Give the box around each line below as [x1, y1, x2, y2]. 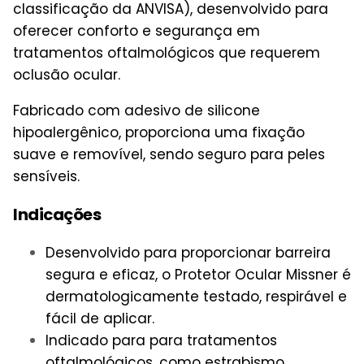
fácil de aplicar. [45, 308, 154, 328]
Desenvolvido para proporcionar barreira [45, 242, 331, 262]
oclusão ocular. [13, 64, 120, 84]
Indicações [13, 202, 101, 226]
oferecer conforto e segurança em [13, 20, 260, 41]
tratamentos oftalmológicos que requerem [13, 42, 320, 63]
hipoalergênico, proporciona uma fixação [13, 122, 305, 142]
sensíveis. [13, 166, 80, 186]
